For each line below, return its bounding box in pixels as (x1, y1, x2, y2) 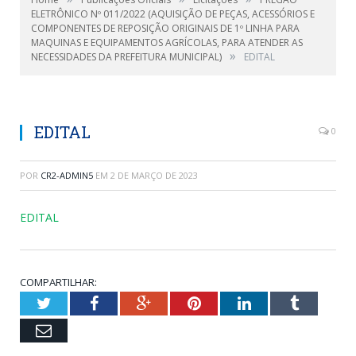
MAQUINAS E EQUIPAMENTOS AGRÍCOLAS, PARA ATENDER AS (31, 36, 303, 49)
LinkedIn (250, 295, 309, 311)
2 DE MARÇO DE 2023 (110, 169, 198, 181)
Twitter (50, 295, 98, 311)
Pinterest (199, 295, 257, 311)
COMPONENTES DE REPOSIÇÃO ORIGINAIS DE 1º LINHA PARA (31, 21, 300, 35)
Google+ (150, 295, 207, 311)
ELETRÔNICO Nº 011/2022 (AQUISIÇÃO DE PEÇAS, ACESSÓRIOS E (31, 7, 315, 21)
